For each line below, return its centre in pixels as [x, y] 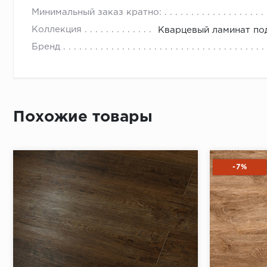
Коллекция [57, 30]
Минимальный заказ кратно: [97, 13]
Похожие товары [83, 117]
